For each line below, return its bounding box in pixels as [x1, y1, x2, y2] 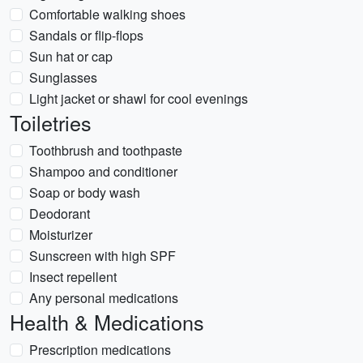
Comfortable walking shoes [29, 5, 186, 23]
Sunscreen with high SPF [29, 246, 176, 265]
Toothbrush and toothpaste [29, 141, 182, 160]
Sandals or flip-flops [29, 26, 143, 45]
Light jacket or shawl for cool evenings [29, 89, 248, 108]
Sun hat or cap [29, 47, 113, 66]
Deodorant [29, 204, 90, 223]
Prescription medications [29, 340, 171, 359]
